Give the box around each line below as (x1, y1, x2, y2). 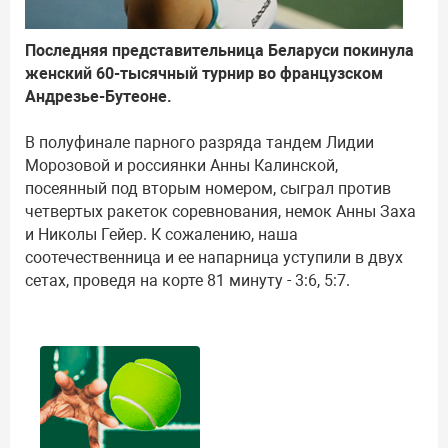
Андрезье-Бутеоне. (25, 87, 172, 107)
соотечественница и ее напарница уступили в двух (25, 248, 403, 268)
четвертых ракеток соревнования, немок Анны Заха (25, 202, 416, 222)
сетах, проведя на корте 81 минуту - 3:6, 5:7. (25, 271, 350, 291)
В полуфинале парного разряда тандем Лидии (25, 133, 374, 153)
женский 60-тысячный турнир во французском (25, 64, 383, 84)
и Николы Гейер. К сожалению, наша (25, 225, 298, 245)
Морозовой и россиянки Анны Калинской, (25, 156, 338, 176)
